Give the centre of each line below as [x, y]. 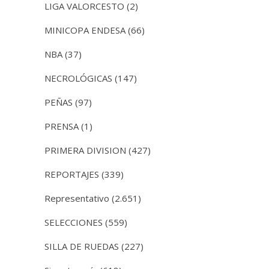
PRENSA [62, 126]
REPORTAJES [72, 174]
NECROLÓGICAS [78, 78]
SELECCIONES [74, 222]
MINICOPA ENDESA [85, 30]
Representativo [77, 198]
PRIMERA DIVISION [85, 150]
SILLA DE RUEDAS [82, 246]
